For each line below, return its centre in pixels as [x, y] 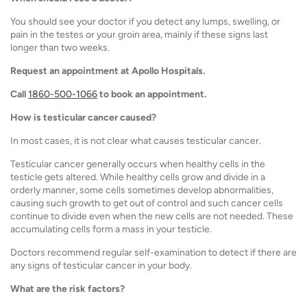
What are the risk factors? [67, 288]
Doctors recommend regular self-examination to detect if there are [153, 252]
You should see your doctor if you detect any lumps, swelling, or [145, 21]
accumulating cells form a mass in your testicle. [111, 229]
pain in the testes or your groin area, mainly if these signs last [139, 34]
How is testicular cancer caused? [83, 117]
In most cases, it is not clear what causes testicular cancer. [136, 140]
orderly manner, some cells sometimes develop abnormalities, [142, 190]
